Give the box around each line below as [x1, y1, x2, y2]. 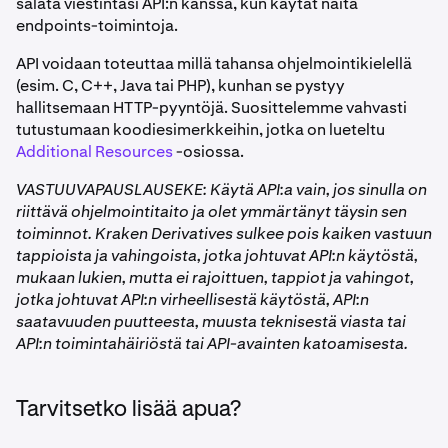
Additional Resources [16, 141, 173, 162]
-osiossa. [173, 141, 244, 162]
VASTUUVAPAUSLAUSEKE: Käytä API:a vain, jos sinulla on [16, 179, 427, 200]
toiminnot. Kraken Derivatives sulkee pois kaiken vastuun [16, 223, 432, 244]
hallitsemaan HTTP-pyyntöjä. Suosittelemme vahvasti [16, 97, 407, 118]
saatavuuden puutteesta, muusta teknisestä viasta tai [16, 311, 406, 332]
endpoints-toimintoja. [16, 15, 178, 36]
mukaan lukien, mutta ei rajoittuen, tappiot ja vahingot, [16, 267, 414, 288]
